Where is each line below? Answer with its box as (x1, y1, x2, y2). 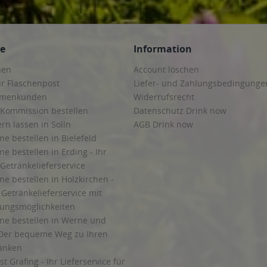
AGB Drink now (133, 119, 193, 130)
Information (133, 42, 192, 55)
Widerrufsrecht (133, 91, 194, 103)
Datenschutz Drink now (133, 105, 226, 116)
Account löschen (133, 64, 199, 75)
